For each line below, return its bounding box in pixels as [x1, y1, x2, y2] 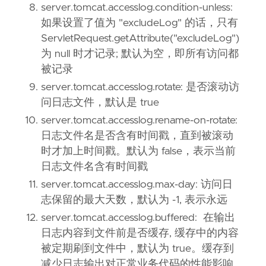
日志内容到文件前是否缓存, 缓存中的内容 [41, 228, 239, 239]
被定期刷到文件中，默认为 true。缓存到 [41, 243, 234, 255]
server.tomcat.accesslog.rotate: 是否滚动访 [41, 82, 239, 93]
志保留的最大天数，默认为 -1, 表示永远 [41, 195, 227, 206]
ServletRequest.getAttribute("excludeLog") [41, 33, 239, 45]
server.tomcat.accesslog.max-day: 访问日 [41, 179, 233, 191]
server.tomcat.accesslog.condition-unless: [41, 2, 233, 14]
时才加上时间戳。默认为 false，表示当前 [41, 146, 236, 157]
